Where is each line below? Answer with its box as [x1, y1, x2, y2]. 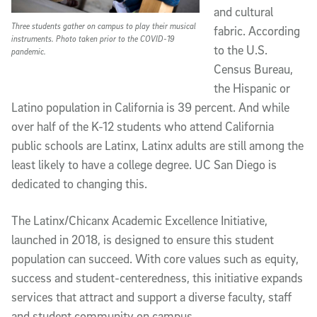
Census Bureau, [214, 61, 294, 76]
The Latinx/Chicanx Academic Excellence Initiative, [11, 212, 267, 228]
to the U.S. [214, 42, 268, 57]
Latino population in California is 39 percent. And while [11, 99, 289, 115]
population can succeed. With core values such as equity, [11, 250, 299, 266]
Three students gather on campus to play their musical [11, 21, 196, 32]
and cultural [214, 4, 274, 19]
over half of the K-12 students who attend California [11, 118, 274, 134]
